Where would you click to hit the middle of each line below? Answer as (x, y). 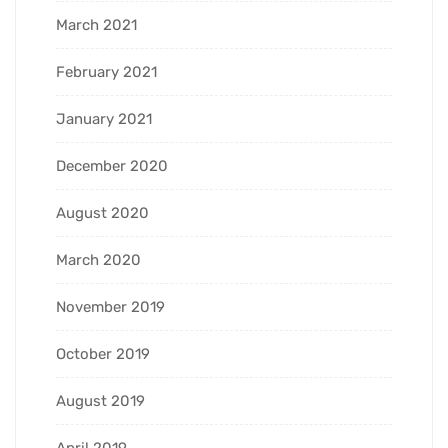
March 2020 (98, 259)
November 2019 (110, 306)
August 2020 (102, 212)
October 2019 (103, 353)
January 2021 (104, 118)
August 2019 (100, 400)
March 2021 (96, 24)
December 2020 (112, 165)
